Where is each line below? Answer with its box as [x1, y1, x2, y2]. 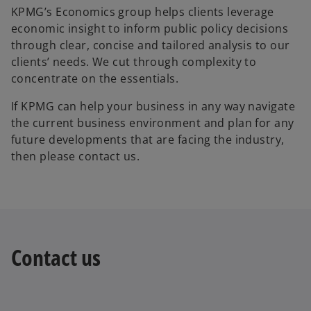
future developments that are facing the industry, [11, 132, 285, 148]
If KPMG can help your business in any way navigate [11, 99, 296, 115]
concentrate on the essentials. [11, 71, 179, 87]
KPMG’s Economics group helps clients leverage [11, 4, 274, 20]
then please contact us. [11, 149, 140, 165]
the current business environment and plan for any [11, 115, 294, 131]
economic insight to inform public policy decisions [11, 21, 289, 37]
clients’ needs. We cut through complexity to [11, 54, 257, 70]
